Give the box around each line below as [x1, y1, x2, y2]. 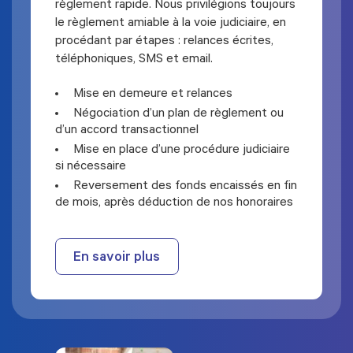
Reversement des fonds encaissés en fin [73, 180, 298, 195]
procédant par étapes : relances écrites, [55, 35, 274, 50]
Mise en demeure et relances [73, 87, 233, 102]
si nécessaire [55, 160, 127, 175]
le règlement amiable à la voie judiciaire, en [55, 17, 287, 32]
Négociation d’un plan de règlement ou [73, 107, 284, 122]
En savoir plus [73, 251, 161, 267]
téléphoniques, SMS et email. [55, 53, 214, 68]
